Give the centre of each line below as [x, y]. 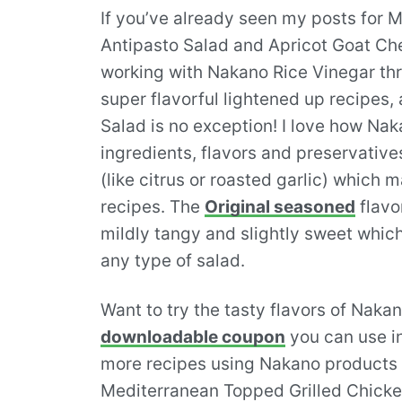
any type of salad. [173, 261]
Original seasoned [280, 207]
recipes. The [153, 207]
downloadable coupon [193, 337]
